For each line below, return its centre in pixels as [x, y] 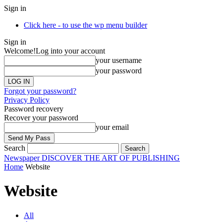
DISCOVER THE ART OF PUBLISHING [111, 158]
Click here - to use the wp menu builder [85, 25]
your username [119, 60]
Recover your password [41, 118]
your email [112, 127]
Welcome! [20, 51]
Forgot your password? [40, 91]
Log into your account [70, 51]
